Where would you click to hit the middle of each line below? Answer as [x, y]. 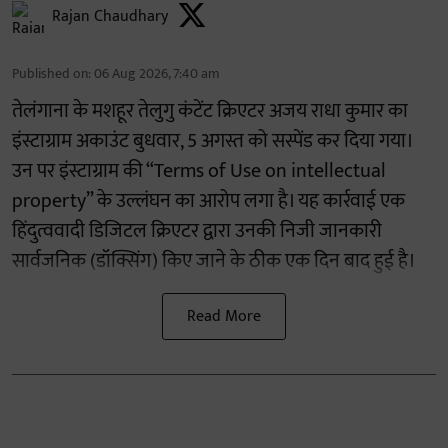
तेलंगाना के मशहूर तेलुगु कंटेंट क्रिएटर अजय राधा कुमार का [210, 110]
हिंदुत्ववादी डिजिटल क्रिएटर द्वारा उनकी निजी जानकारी [197, 230]
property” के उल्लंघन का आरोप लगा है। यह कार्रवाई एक [208, 200]
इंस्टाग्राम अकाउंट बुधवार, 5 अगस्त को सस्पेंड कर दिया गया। [212, 140]
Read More [224, 316]
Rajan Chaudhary [110, 16]
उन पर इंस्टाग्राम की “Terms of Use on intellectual [199, 170]
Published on [50, 73]
